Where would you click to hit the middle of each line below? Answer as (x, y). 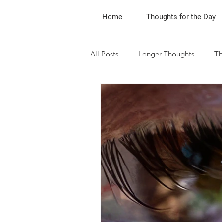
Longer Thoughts (166, 54)
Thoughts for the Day (181, 17)
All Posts (104, 54)
